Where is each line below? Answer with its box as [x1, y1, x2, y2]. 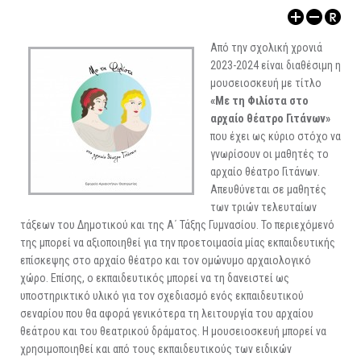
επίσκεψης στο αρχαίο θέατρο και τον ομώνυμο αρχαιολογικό [20, 254, 311, 268]
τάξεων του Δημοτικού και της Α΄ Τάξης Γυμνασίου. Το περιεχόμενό [20, 218, 334, 232]
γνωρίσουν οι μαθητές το [210, 147, 329, 161]
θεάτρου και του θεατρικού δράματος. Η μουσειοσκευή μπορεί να [20, 325, 326, 338]
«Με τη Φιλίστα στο [210, 94, 309, 108]
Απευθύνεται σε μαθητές [210, 183, 326, 197]
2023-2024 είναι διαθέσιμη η [210, 59, 341, 73]
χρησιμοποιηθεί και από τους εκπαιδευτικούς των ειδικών [20, 342, 292, 356]
